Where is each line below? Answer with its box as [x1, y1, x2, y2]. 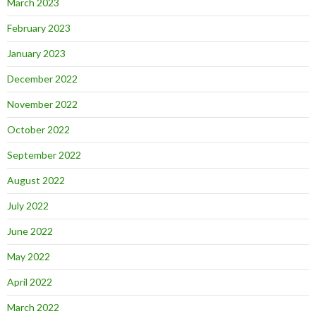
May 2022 [7, 250, 50, 262]
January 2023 [7, 47, 66, 59]
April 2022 [7, 275, 52, 288]
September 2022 [7, 148, 81, 161]
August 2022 [7, 174, 65, 186]
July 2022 [7, 199, 49, 212]
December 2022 [7, 72, 78, 85]
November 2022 [7, 97, 78, 110]
